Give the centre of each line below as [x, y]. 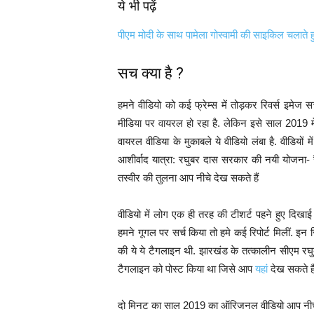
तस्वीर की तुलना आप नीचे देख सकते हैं [188, 178]
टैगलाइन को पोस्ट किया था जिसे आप [185, 269]
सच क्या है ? [151, 73]
